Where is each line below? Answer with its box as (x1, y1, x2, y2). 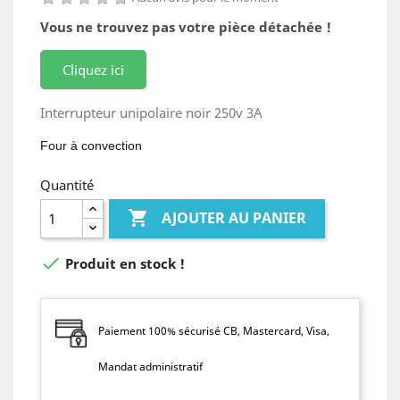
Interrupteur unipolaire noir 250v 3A (40, 103, 262, 121)
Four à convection (40, 137, 142, 153)
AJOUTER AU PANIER (162, 208, 307, 229)
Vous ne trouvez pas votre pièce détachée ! (40, 17, 331, 36)
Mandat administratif (98, 358, 203, 374)
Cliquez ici (62, 60, 124, 79)
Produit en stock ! (62, 254, 185, 272)
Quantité (40, 175, 94, 194)
